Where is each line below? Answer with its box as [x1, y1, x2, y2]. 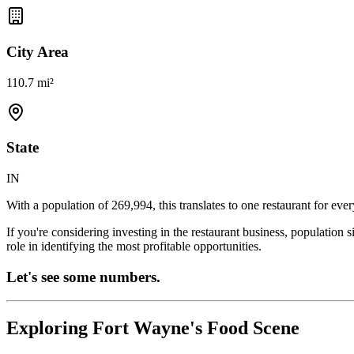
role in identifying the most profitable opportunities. [6, 239, 262, 254]
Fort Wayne [92, 318, 190, 339]
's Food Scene [190, 318, 299, 339]
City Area [6, 43, 69, 60]
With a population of [6, 198, 111, 213]
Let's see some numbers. [6, 268, 160, 285]
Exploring [6, 318, 92, 339]
